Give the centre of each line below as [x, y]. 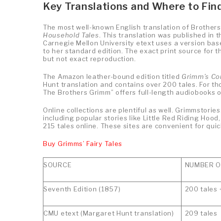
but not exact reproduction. [90, 58]
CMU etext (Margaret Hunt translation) [109, 213]
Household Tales [71, 35]
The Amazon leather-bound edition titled [112, 76]
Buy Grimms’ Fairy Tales [83, 143]
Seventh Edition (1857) [82, 189]
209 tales [201, 213]
